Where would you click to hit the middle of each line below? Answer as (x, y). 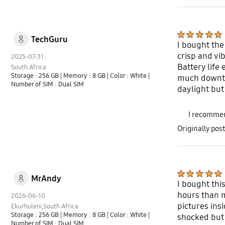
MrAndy (46, 178)
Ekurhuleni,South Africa (45, 206)
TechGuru (49, 39)
